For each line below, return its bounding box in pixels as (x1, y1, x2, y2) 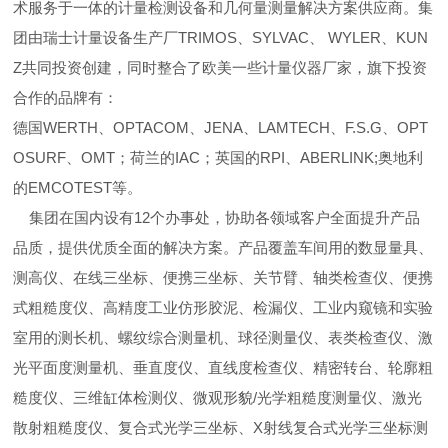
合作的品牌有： (13, 89, 119, 106)
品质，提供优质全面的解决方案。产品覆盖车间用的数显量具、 (13, 239, 434, 256)
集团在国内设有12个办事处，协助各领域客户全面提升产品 (13, 209, 421, 226)
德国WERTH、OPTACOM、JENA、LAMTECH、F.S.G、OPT (13, 119, 429, 136)
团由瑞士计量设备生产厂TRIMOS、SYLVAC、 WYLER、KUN (13, 29, 429, 46)
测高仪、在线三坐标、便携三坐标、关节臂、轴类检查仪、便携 (13, 269, 434, 286)
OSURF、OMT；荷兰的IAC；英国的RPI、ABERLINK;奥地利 (13, 149, 424, 166)
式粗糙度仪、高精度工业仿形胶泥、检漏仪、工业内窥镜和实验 (13, 299, 434, 316)
